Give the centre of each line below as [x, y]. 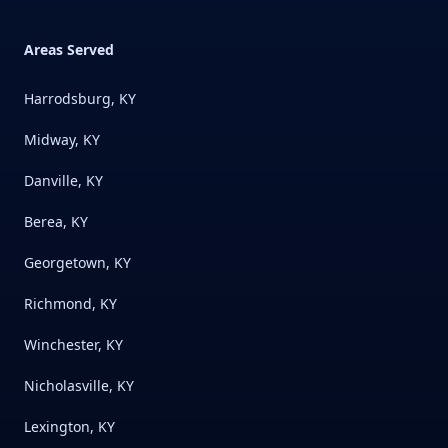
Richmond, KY [70, 304]
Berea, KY [56, 222]
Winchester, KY [73, 345]
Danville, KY [63, 181]
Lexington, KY [69, 427]
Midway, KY [62, 140]
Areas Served [69, 50]
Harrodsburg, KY [80, 99]
